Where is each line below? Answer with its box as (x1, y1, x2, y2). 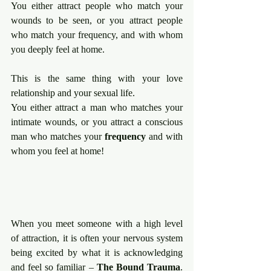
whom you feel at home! (11, 145, 104, 156)
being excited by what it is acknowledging (11, 247, 183, 258)
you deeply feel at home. (11, 44, 105, 54)
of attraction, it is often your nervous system (11, 232, 183, 243)
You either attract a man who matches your (11, 102, 183, 113)
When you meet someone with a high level (11, 218, 183, 229)
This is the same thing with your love (11, 73, 183, 83)
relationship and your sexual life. (11, 87, 135, 98)
